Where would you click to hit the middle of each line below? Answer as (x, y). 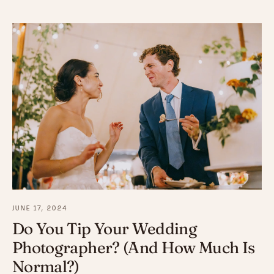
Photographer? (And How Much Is (134, 248)
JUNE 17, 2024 (40, 209)
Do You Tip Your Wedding (105, 229)
